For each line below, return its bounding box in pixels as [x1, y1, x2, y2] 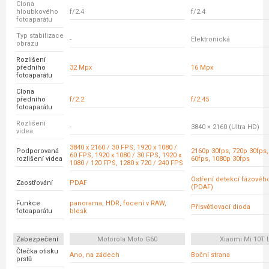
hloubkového [16, 8, 58, 16]
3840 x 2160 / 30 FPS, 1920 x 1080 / [70, 144, 177, 151]
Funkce [16, 199, 40, 207]
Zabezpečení [16, 235, 58, 243]
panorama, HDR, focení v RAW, [70, 199, 166, 207]
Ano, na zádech [70, 251, 119, 259]
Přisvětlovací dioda [191, 203, 250, 211]
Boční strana [191, 251, 230, 259]
